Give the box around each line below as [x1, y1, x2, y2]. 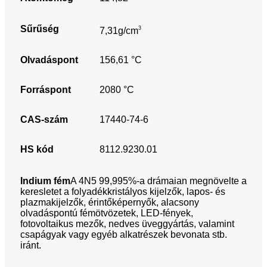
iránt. [20, 240, 41, 251]
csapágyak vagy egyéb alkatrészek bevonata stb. [20, 229, 227, 240]
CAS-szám [20, 114, 68, 125]
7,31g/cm [100, 25, 138, 36]
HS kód [20, 144, 54, 155]
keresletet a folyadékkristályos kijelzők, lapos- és [20, 187, 225, 197]
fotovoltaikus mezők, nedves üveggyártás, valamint [20, 219, 234, 229]
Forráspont [20, 85, 71, 95]
